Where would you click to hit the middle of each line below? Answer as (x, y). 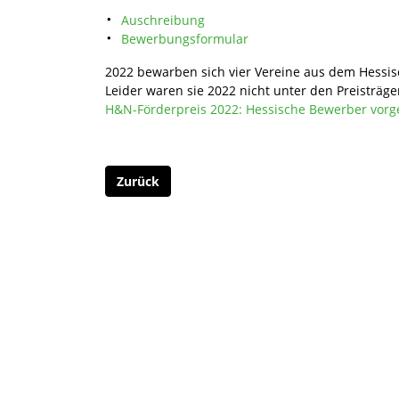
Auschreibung (163, 20)
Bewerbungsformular (185, 38)
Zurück (138, 181)
